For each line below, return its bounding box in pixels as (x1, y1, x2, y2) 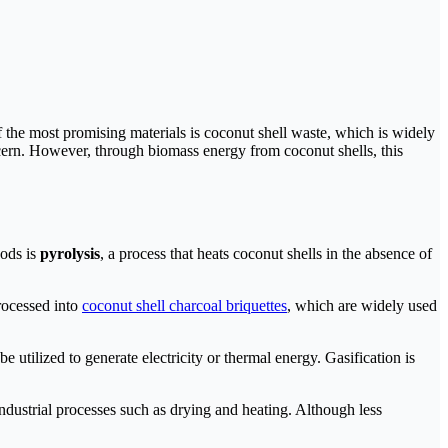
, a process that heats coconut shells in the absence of (100, 245, 432, 263)
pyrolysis (40, 245, 100, 263)
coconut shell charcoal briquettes (82, 297, 287, 315)
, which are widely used (287, 297, 437, 315)
